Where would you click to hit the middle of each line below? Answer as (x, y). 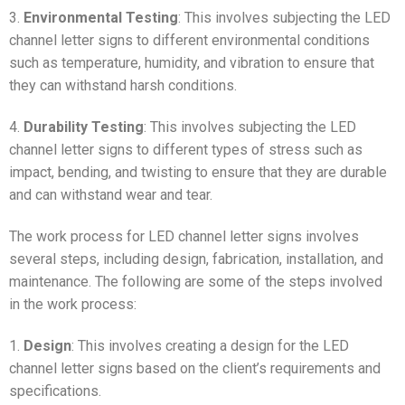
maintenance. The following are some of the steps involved (196, 281)
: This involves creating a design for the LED (210, 345)
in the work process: (73, 304)
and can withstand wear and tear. (111, 195)
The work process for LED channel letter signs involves (184, 236)
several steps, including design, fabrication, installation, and (196, 259)
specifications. (55, 391)
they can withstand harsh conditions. (123, 86)
